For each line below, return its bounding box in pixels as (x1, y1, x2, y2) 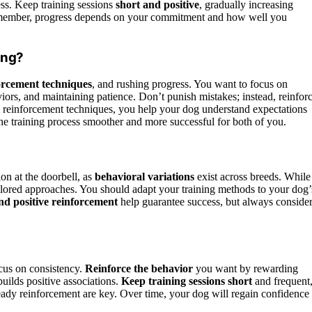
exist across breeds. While (194, 170, 311, 182)
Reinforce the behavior (85, 263, 193, 275)
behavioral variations (95, 170, 194, 182)
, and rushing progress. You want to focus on (92, 78, 288, 91)
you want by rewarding (193, 263, 298, 275)
